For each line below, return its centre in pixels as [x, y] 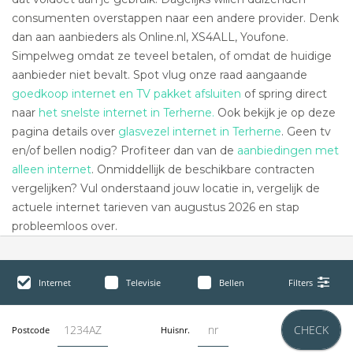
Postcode [31, 330]
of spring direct [284, 94]
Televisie [143, 282]
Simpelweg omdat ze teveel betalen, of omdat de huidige [172, 56]
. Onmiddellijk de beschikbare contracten [203, 169]
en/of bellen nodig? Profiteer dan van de [124, 150]
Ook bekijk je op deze [275, 113]
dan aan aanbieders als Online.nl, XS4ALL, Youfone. [150, 37]
